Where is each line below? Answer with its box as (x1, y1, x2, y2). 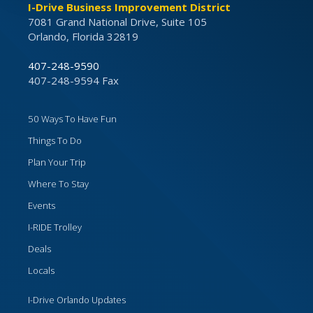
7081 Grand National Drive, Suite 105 (28, 15, 207, 29)
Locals (28, 264, 54, 277)
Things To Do (28, 134, 82, 147)
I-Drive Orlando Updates (28, 294, 126, 307)
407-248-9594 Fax (28, 73, 119, 88)
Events (28, 199, 55, 212)
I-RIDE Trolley (28, 221, 82, 234)
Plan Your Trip (28, 156, 86, 169)
